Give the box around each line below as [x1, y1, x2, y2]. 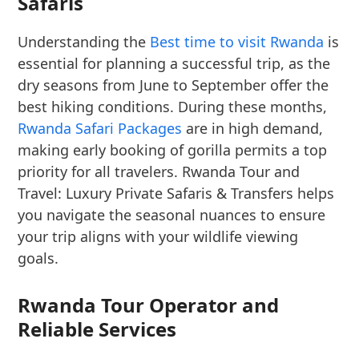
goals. [18, 248, 59, 268]
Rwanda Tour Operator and [18, 292, 280, 318]
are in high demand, [182, 119, 324, 138]
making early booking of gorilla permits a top [18, 140, 328, 159]
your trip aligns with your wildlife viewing [18, 227, 299, 246]
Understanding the [18, 32, 151, 51]
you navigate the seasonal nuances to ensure [18, 205, 326, 224]
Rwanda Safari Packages [18, 119, 183, 138]
